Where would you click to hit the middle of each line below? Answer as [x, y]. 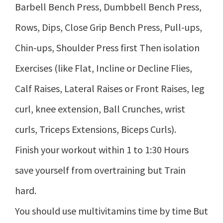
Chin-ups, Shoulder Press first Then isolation [107, 47]
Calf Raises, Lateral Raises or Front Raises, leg [110, 88]
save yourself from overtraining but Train [100, 170]
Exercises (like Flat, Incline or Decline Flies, [104, 68]
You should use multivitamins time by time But [111, 211]
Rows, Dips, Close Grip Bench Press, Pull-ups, [109, 27]
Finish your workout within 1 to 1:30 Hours [102, 149]
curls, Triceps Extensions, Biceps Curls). [96, 129]
